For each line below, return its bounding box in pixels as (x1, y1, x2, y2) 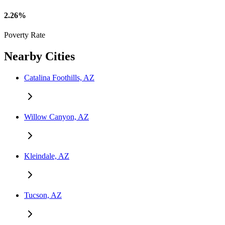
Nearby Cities (4, 50, 75, 63)
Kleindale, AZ (24, 152, 69, 161)
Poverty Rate (4, 31, 45, 40)
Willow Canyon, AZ (24, 113, 89, 122)
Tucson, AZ (24, 191, 62, 200)
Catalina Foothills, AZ (24, 73, 94, 82)
